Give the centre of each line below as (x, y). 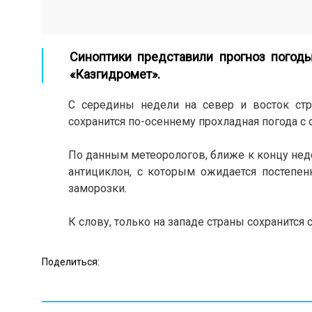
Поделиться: (71, 262)
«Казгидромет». (115, 74)
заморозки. (97, 188)
